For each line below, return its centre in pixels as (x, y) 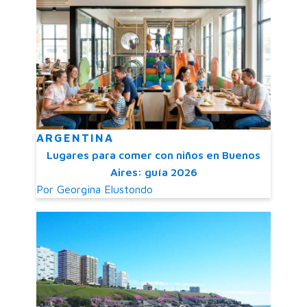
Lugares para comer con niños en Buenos (153, 155)
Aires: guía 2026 (153, 172)
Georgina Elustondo (105, 189)
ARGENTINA (75, 138)
